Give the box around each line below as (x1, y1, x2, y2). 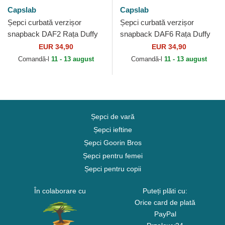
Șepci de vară (90, 113, 135, 121)
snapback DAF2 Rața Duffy (8, 30, 98, 39)
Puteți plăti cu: (143, 187, 187, 195)
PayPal (154, 210, 176, 218)
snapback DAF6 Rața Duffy (120, 30, 210, 39)
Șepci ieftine (93, 126, 132, 134)
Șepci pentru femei (82, 152, 143, 160)
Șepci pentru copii (84, 165, 141, 173)
